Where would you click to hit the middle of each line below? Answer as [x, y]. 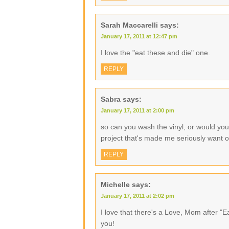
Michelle [115, 185]
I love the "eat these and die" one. [155, 53]
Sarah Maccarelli [129, 25]
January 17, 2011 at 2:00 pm [138, 110]
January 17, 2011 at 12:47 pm [139, 36]
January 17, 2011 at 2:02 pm [138, 196]
